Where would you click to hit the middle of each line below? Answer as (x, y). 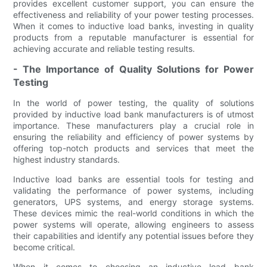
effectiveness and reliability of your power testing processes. (133, 15)
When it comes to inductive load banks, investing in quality (133, 26)
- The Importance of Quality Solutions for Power (133, 69)
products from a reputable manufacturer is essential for (133, 38)
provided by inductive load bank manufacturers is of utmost (133, 114)
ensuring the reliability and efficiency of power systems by (133, 137)
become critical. (44, 247)
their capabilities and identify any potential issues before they (133, 236)
